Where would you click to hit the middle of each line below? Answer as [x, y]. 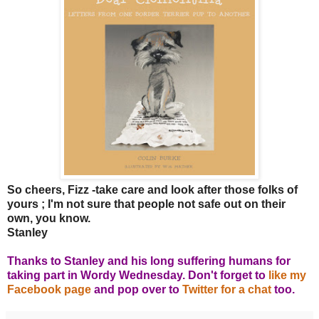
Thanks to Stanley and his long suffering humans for [149, 261]
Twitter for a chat [228, 289]
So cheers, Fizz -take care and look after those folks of [152, 189]
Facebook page [49, 289]
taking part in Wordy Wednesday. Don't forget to [136, 275]
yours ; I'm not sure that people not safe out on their [146, 204]
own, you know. [49, 218]
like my [286, 275]
